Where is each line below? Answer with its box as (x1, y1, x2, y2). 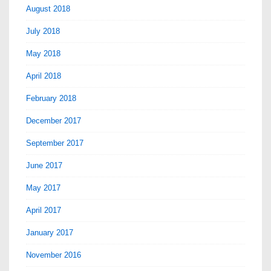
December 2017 (26, 116, 81, 126)
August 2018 (26, 4, 70, 14)
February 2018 (26, 94, 76, 103)
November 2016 (26, 250, 81, 260)
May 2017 (26, 183, 60, 193)
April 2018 (26, 71, 61, 81)
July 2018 (26, 27, 60, 36)
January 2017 (26, 228, 73, 238)
